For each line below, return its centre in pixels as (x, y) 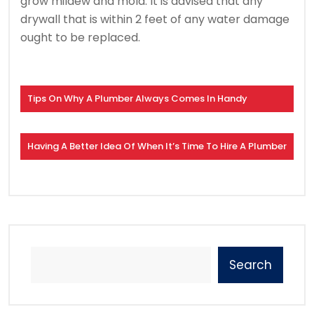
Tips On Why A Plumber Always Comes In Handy (137, 99)
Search (251, 265)
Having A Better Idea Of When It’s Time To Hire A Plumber (157, 146)
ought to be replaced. (80, 38)
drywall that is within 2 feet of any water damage (155, 20)
